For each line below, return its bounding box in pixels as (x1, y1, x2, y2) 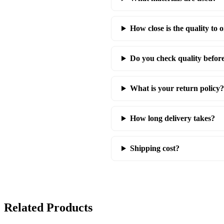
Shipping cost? (129, 144, 179, 153)
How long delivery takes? (129, 114, 215, 123)
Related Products (4, 201, 92, 214)
